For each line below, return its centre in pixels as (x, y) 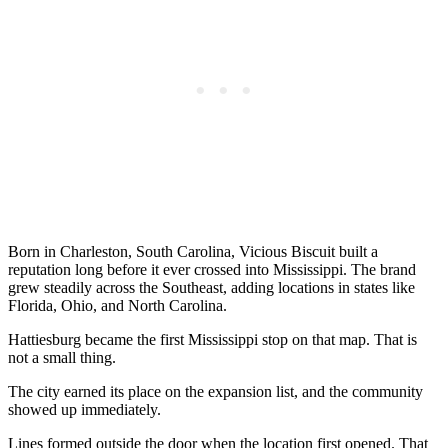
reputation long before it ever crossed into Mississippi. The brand (212, 270)
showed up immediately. (84, 410)
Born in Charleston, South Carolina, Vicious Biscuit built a (193, 252)
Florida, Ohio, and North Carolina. (117, 306)
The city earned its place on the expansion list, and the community (215, 392)
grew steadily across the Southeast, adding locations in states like (211, 288)
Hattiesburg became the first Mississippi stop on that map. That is (212, 340)
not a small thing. (62, 358)
